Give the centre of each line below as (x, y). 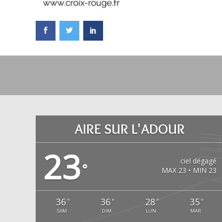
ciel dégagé (198, 161)
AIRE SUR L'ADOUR (130, 129)
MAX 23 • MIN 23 (189, 170)
